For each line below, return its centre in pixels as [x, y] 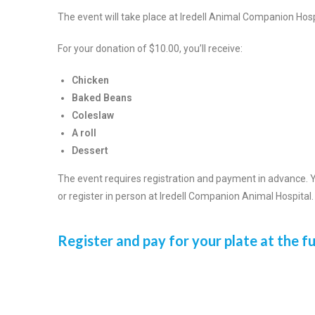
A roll [84, 133]
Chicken [90, 80]
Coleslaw [93, 115]
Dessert [90, 150]
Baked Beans [102, 97]
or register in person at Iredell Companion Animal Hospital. [186, 196]
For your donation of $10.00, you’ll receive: [150, 48]
